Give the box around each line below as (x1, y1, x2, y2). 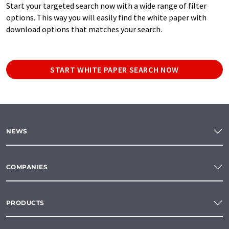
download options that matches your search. (6, 24, 162, 34)
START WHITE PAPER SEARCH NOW (50, 64, 179, 75)
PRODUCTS (6, 199, 44, 207)
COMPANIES (6, 163, 48, 171)
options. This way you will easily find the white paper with (6, 12, 207, 22)
